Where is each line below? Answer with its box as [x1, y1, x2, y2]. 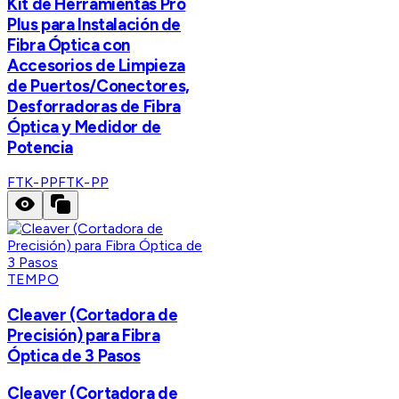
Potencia [7, 136, 74, 158]
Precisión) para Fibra [7, 325, 160, 346]
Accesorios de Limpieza [7, 54, 185, 76]
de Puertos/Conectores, [7, 75, 190, 96]
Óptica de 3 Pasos [7, 346, 141, 367]
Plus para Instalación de [7, 13, 182, 35]
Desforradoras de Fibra [7, 95, 181, 117]
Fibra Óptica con [7, 34, 131, 55]
